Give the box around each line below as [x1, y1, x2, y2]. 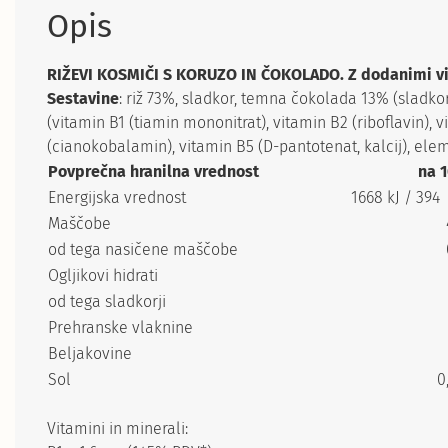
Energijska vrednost [48, 188, 186, 207]
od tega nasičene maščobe [48, 240, 238, 259]
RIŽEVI [47, 65, 97, 84]
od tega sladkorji [48, 292, 166, 311]
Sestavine [47, 89, 119, 108]
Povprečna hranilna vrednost [48, 162, 259, 181]
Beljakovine [48, 344, 132, 363]
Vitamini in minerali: [47, 419, 188, 438]
